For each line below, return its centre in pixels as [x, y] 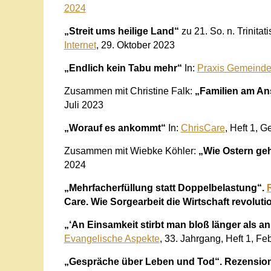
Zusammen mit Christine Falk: [129, 91]
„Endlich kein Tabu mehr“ [124, 68]
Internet [80, 45]
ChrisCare [203, 128]
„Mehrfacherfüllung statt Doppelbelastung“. [165, 188]
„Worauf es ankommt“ [116, 128]
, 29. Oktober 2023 [135, 45]
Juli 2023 [83, 105]
